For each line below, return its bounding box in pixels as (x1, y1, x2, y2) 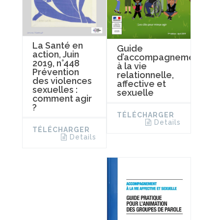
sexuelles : (32, 84, 78, 95)
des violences (32, 75, 92, 86)
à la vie (116, 60, 147, 71)
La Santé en (32, 40, 83, 51)
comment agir (32, 93, 92, 104)
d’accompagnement (116, 52, 203, 62)
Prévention (32, 66, 79, 77)
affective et (116, 78, 166, 89)
